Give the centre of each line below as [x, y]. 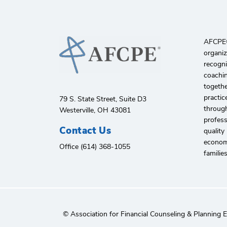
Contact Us [85, 131]
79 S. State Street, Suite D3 [103, 99]
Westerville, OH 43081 [95, 110]
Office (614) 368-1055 [95, 147]
